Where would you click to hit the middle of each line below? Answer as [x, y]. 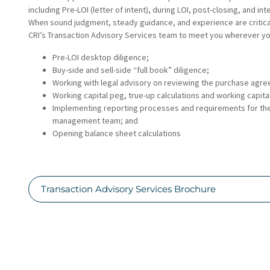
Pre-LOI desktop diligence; [101, 57]
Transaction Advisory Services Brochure [128, 189]
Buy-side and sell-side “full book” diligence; [131, 70]
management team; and [95, 120]
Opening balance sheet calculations [117, 133]
